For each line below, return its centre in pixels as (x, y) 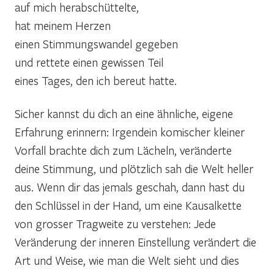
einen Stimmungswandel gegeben (96, 43)
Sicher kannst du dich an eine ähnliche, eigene (124, 113)
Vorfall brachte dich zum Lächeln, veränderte (123, 150)
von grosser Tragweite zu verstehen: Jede (115, 223)
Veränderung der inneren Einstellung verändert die (135, 242)
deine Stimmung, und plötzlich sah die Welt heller (134, 168)
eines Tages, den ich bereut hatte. (96, 80)
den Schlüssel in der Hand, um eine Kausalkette (128, 205)
